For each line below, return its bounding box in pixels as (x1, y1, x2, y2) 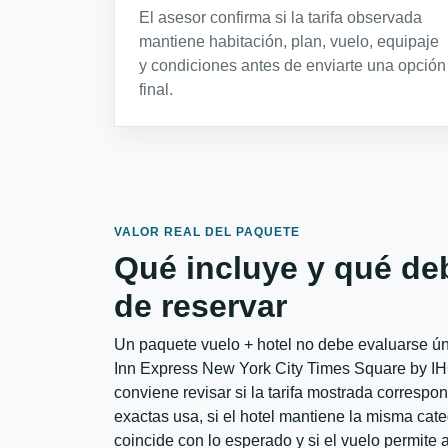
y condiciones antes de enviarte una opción (139, 56, 446, 74)
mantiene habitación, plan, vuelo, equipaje (139, 32, 439, 50)
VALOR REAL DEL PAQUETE (114, 224, 300, 239)
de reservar (114, 287, 287, 324)
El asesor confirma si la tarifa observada (139, 8, 422, 26)
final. (139, 80, 173, 98)
